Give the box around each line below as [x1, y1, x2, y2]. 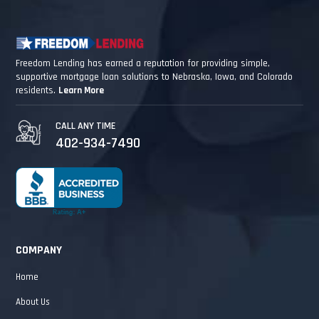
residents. [16, 83, 59, 97]
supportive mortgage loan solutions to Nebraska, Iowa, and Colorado [16, 70, 293, 83]
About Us [16, 296, 51, 308]
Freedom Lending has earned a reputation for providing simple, [16, 56, 271, 70]
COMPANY [16, 242, 63, 258]
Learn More [58, 84, 105, 96]
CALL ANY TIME [56, 119, 116, 132]
